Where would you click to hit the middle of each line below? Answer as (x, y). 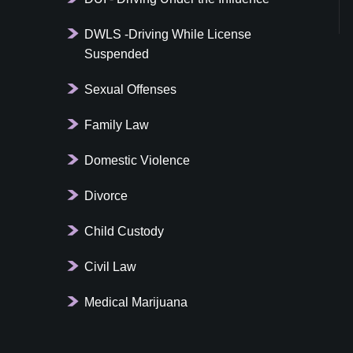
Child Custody (124, 231)
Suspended (117, 54)
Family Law (117, 124)
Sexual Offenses (131, 89)
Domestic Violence (137, 160)
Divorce (106, 195)
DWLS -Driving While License (168, 34)
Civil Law (111, 266)
